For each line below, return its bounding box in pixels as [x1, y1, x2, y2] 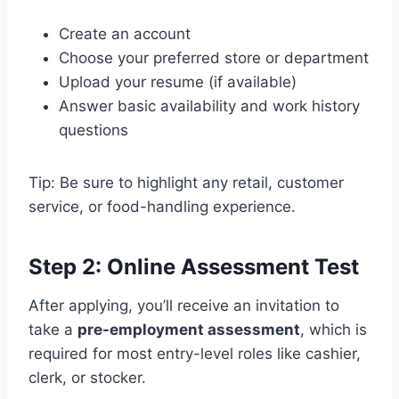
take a [28, 320, 77, 338]
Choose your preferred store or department [59, 48, 369, 67]
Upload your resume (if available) [59, 72, 297, 91]
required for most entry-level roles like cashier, [28, 344, 361, 362]
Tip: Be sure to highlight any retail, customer [28, 173, 344, 191]
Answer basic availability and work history [59, 96, 360, 115]
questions [59, 120, 128, 139]
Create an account [59, 24, 191, 43]
